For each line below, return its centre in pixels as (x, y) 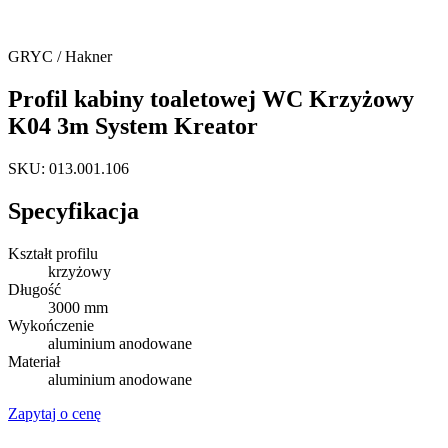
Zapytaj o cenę (54, 413)
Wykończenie (51, 325)
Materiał (34, 361)
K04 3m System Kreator (133, 125)
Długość (34, 289)
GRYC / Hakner (60, 56)
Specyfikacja (73, 210)
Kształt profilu (53, 253)
